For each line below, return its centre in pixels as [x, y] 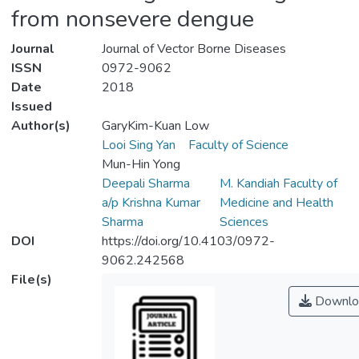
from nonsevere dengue [133, 19]
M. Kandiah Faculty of [278, 184]
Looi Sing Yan [138, 145]
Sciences [244, 222]
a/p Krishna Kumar [151, 203]
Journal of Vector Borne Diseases [194, 49]
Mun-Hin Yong [141, 165]
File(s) [32, 280]
